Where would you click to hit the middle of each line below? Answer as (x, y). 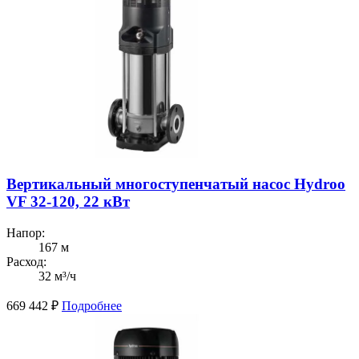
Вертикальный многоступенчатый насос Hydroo (176, 184)
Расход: (26, 262)
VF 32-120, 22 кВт (68, 202)
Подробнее (92, 306)
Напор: (26, 233)
